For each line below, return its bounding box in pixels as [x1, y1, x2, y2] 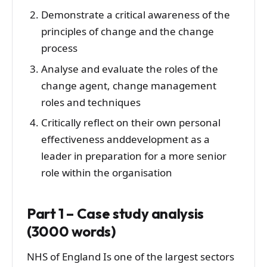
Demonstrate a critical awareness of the [41, 7, 230, 21]
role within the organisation [41, 166, 172, 180]
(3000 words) [27, 222, 116, 240]
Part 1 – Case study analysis [27, 204, 204, 222]
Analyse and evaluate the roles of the [41, 61, 218, 76]
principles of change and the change [41, 24, 214, 38]
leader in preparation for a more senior [41, 149, 226, 163]
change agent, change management [41, 78, 216, 92]
